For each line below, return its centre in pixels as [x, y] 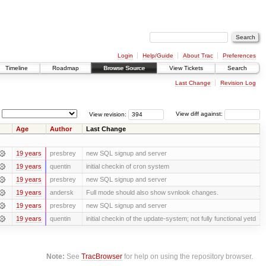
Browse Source [124, 68]
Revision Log [238, 83]
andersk [61, 192]
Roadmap [66, 68]
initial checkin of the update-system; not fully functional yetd [171, 218]
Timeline [17, 68]
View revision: [108, 114]
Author [61, 129]
